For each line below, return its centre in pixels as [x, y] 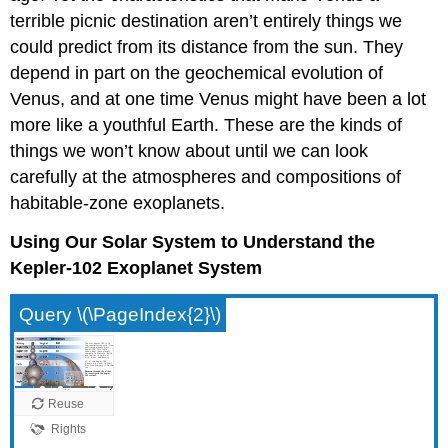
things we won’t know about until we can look [189, 151]
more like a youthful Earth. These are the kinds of [206, 125]
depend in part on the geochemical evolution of [197, 73]
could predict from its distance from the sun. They [207, 47]
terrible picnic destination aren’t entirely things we [206, 21]
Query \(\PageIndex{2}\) [120, 314]
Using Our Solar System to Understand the [193, 241]
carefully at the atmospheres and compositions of [206, 177]
